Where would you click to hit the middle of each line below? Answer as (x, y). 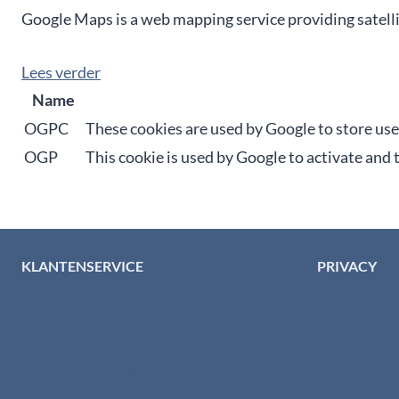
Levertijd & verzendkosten (99, 320)
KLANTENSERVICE (82, 266)
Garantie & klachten (81, 368)
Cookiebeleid (355, 344)
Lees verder (61, 72)
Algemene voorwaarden (91, 296)
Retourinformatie (73, 344)
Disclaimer (348, 368)
